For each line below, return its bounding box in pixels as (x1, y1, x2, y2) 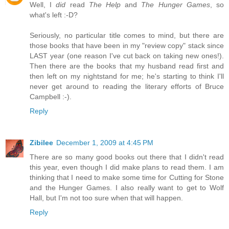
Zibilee (30, 139, 53, 147)
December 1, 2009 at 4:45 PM (56, 139, 153, 147)
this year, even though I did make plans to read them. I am (30, 163, 224, 172)
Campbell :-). (30, 93, 72, 101)
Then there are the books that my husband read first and (30, 62, 224, 71)
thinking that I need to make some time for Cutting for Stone (30, 173, 224, 182)
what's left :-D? (30, 11, 78, 19)
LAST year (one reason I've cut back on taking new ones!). (30, 52, 224, 60)
